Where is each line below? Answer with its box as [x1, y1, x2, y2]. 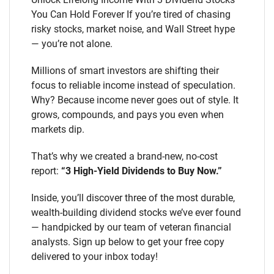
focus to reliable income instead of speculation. [31, 80, 235, 91]
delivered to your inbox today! [31, 251, 158, 262]
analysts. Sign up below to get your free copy [31, 236, 224, 248]
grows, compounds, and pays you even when [31, 109, 224, 120]
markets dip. [31, 124, 84, 135]
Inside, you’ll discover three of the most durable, [31, 192, 235, 204]
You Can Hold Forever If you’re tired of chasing [31, 9, 231, 20]
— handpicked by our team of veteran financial [31, 221, 231, 233]
